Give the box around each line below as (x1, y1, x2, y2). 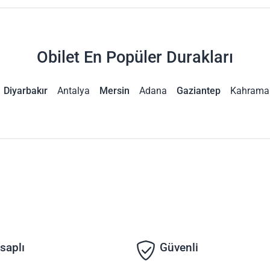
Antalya (57, 84, 90, 96)
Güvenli (157, 240, 199, 255)
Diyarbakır (4, 84, 48, 96)
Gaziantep (177, 84, 221, 96)
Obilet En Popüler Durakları (37, 48, 233, 67)
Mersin (99, 84, 130, 96)
